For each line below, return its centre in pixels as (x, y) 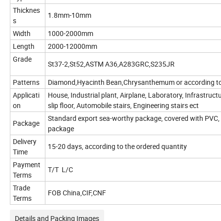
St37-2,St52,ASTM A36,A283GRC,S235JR (111, 64)
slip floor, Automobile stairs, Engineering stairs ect (123, 106)
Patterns (26, 82)
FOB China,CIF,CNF (77, 193)
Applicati (26, 95)
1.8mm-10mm (70, 15)
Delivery (25, 142)
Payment (27, 165)
